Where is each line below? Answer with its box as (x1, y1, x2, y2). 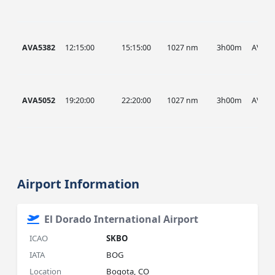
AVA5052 (22, 95, 56, 106)
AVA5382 (22, 42, 56, 53)
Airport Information (17, 176, 140, 192)
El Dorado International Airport (44, 212, 199, 226)
